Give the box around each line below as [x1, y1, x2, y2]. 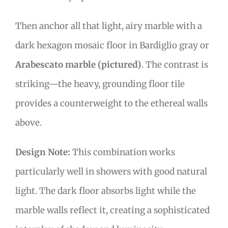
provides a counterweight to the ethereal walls [15, 98, 208, 109]
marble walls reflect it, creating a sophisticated [15, 205, 210, 216]
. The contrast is [141, 59, 208, 71]
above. [15, 117, 42, 129]
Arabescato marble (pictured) [15, 59, 141, 71]
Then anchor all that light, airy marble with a [15, 20, 202, 32]
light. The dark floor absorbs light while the [15, 185, 196, 197]
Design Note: [15, 147, 70, 158]
